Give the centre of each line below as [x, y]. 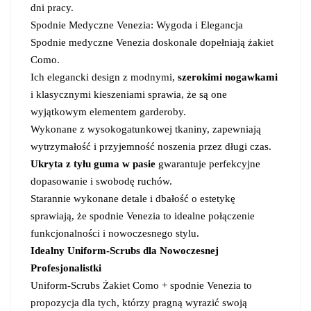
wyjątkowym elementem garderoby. [108, 111]
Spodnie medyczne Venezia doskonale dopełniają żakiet [152, 42]
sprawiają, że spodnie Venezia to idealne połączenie [143, 216]
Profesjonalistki [66, 268]
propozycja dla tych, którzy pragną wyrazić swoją [139, 302]
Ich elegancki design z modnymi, [104, 77]
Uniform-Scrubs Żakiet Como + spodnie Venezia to [141, 285]
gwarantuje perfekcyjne [208, 163]
